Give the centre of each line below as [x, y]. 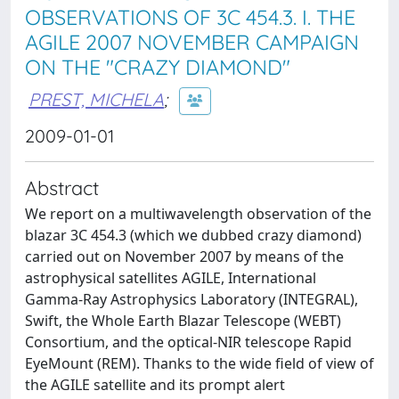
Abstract [62, 187]
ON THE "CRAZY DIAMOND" [158, 67]
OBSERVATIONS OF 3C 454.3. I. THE [190, 17]
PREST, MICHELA [96, 99]
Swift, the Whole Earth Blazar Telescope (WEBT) [183, 321]
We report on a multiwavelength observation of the [198, 214]
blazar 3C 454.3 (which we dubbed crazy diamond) [193, 235]
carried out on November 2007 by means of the [184, 256]
